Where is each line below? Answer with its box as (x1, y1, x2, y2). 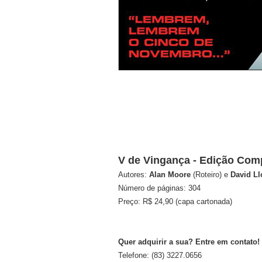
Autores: (118, 170, 147, 179)
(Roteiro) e (193, 170, 230, 179)
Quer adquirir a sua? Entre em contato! (118, 237, 260, 246)
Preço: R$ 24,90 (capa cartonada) (118, 197, 232, 206)
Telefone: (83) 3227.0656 (118, 251, 202, 260)
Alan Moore (147, 170, 193, 179)
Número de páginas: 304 (118, 184, 201, 192)
